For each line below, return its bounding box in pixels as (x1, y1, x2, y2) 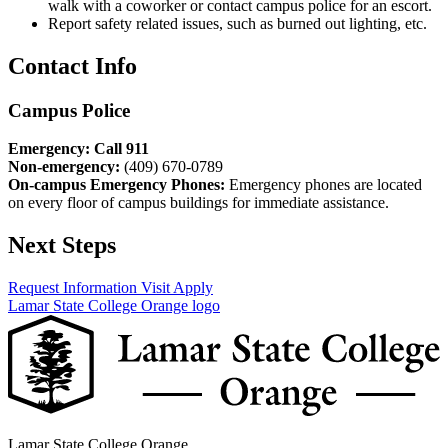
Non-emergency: (8, 158, 120, 176)
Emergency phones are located (225, 176, 422, 194)
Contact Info (8, 52, 137, 79)
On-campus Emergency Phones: (8, 176, 225, 194)
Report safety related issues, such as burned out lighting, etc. (48, 14, 427, 32)
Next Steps (8, 232, 116, 259)
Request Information (8, 279, 141, 297)
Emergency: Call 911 (8, 140, 149, 158)
